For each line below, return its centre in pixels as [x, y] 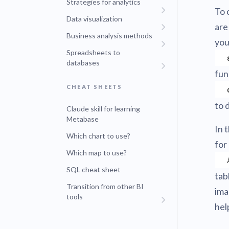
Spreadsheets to [93, 52]
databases [83, 63]
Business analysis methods [109, 36]
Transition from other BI [105, 186]
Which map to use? [97, 153]
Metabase [83, 119]
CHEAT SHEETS [95, 87]
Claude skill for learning [103, 109]
